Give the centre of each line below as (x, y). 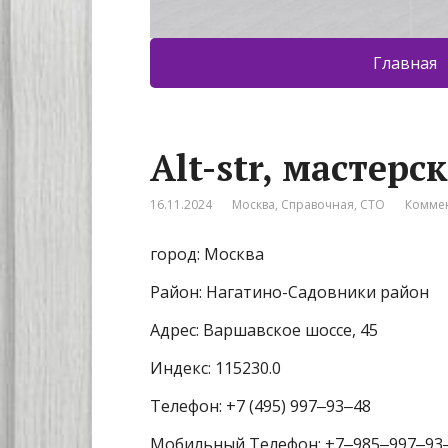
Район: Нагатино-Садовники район (289, 292)
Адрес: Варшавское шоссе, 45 (264, 330)
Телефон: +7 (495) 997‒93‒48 (260, 406)
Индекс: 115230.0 (215, 368)
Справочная (317, 205)
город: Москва (207, 254)
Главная (405, 63)
